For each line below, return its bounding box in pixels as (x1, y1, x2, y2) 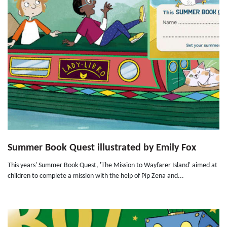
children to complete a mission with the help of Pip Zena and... (8, 172, 184, 180)
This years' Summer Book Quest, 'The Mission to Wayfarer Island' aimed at (8, 162, 217, 170)
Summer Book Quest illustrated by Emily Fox (8, 143, 196, 154)
